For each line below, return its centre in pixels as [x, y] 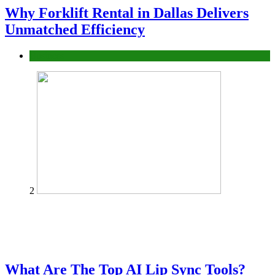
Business [47, 55]
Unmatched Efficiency [75, 29]
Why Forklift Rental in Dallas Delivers [127, 13]
